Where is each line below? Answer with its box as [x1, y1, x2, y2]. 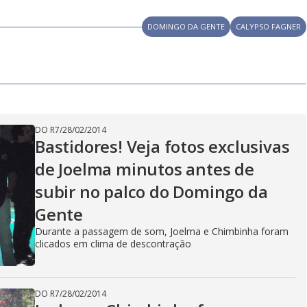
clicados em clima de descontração [35, 237, 191, 250]
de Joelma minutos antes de [35, 158, 254, 180]
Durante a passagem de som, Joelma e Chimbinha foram [35, 225, 288, 238]
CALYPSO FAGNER [236, 21, 302, 32]
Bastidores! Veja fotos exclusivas [35, 135, 290, 158]
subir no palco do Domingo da [35, 180, 268, 203]
